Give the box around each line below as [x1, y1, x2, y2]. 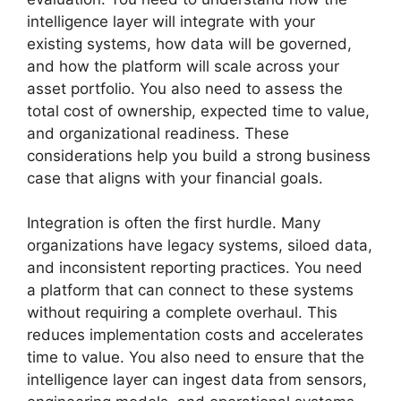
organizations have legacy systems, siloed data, [27, 236, 372, 254]
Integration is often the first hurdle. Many [27, 214, 320, 232]
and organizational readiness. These [27, 124, 289, 142]
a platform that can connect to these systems [27, 281, 354, 299]
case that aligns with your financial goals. [27, 168, 323, 187]
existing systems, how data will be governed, [27, 34, 352, 53]
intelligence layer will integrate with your [27, 12, 315, 30]
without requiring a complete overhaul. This [27, 303, 337, 321]
